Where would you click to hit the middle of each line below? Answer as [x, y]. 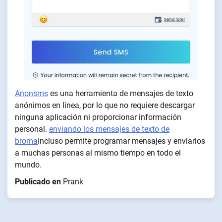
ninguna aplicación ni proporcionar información [98, 117]
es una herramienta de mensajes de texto [121, 94]
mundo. [28, 165]
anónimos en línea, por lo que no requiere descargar [105, 106]
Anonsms [31, 94]
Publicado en [39, 182]
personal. [32, 129]
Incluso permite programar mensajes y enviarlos [121, 141]
